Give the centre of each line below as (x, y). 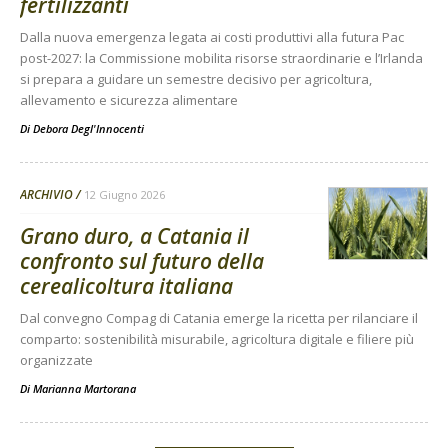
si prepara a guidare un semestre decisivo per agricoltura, (196, 78)
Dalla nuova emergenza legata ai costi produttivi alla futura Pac (212, 36)
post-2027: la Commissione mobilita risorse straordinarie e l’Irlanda (221, 57)
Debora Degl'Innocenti (88, 128)
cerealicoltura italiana (126, 285)
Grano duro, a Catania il (134, 235)
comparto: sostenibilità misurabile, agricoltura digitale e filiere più (217, 338)
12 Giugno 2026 (124, 194)
